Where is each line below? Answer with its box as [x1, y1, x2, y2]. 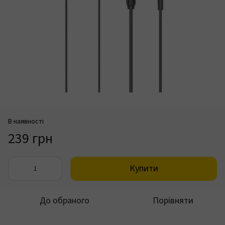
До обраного [39, 194, 89, 207]
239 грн [8, 129, 53, 149]
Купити [129, 162, 158, 175]
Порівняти [152, 194, 193, 207]
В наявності [8, 117, 44, 127]
